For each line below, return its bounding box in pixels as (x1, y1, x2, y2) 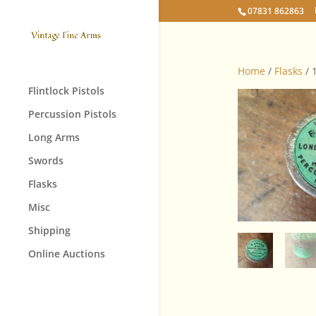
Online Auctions (28, 247, 105, 261)
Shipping (28, 224, 71, 238)
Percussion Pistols (28, 107, 116, 121)
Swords (28, 154, 63, 168)
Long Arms (28, 130, 80, 145)
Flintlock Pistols (28, 84, 104, 98)
